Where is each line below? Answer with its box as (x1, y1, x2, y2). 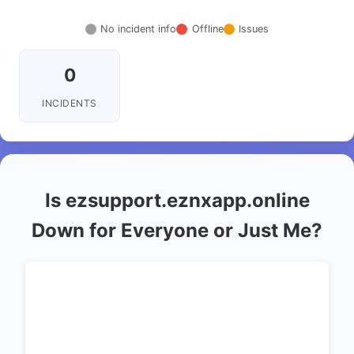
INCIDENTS (42, 96, 97, 109)
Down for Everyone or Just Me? (32, 219, 322, 243)
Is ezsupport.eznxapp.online (44, 189, 310, 213)
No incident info (100, 23, 177, 36)
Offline (191, 23, 224, 36)
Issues (238, 23, 269, 36)
